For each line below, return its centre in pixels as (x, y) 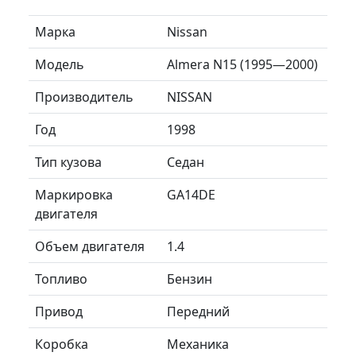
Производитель (84, 97)
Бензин (190, 279)
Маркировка (74, 194)
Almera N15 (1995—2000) (242, 64)
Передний (198, 311)
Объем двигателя (90, 246)
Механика (198, 344)
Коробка (62, 344)
